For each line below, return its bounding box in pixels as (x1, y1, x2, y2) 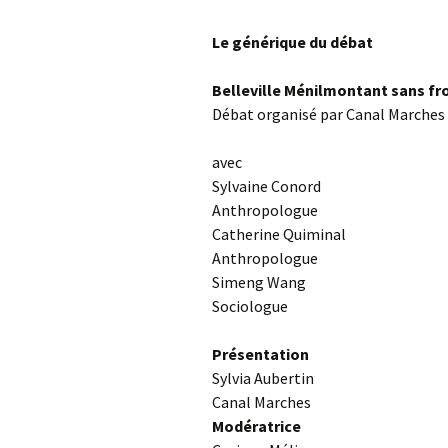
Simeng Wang (212, 271, 306, 292)
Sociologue (212, 295, 288, 316)
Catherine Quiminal (212, 223, 346, 244)
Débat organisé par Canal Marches (212, 103, 445, 124)
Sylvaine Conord (212, 175, 321, 196)
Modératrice (212, 415, 301, 436)
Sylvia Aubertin (212, 367, 314, 388)
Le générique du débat (212, 31, 373, 52)
